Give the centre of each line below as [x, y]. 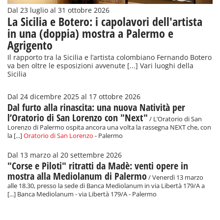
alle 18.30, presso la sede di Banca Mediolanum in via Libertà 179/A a [106, 186]
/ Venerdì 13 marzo [175, 178]
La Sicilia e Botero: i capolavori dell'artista [105, 22]
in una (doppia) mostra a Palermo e [90, 33]
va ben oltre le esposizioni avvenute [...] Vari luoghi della [100, 66]
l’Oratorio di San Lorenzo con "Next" [78, 118]
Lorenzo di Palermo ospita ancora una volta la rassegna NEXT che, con [109, 128]
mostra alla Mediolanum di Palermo [77, 176]
